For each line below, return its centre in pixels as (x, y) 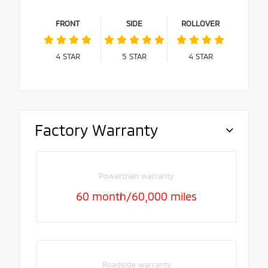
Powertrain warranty (137, 176)
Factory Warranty (96, 130)
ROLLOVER (200, 23)
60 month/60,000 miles (137, 197)
